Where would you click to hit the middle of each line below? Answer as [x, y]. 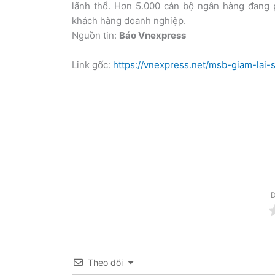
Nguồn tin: [95, 35]
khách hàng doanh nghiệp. [129, 20]
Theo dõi [105, 262]
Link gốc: [92, 64]
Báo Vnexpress [153, 35]
